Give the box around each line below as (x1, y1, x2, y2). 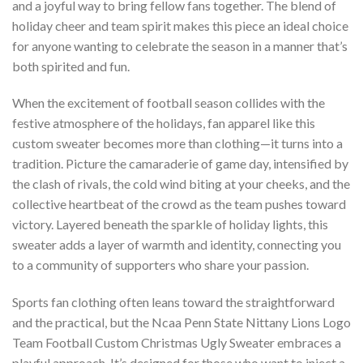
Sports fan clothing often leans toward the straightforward (12, 294, 335, 310)
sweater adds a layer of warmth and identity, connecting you (12, 237, 341, 253)
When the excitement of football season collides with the (12, 95, 325, 111)
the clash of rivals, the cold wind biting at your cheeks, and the (12, 176, 350, 192)
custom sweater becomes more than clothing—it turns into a (12, 135, 343, 152)
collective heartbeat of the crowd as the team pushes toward (12, 196, 346, 212)
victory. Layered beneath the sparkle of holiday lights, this (12, 216, 328, 233)
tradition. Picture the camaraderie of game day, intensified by (12, 156, 348, 172)
